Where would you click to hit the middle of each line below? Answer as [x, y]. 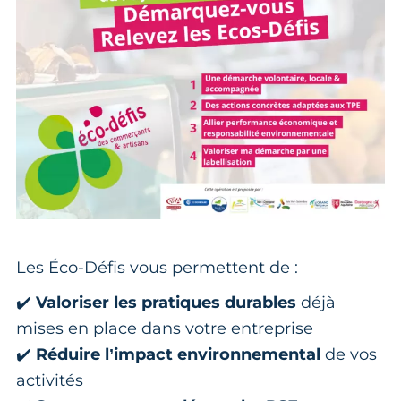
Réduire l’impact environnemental [178, 354]
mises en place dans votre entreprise [165, 328]
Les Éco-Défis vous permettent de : [157, 267]
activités [50, 380]
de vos [349, 354]
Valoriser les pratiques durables [166, 302]
